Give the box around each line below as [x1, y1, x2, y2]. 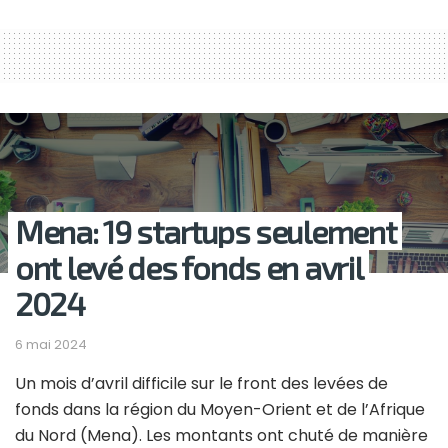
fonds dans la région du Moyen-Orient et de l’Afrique [15, 398, 425, 422]
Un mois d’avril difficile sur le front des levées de [15, 372, 388, 396]
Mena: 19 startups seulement [15, 212, 396, 251]
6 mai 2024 [15, 335, 87, 355]
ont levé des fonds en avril [15, 248, 363, 287]
